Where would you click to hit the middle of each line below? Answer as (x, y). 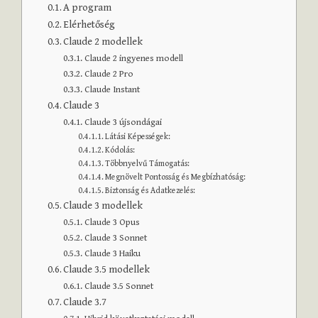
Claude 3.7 (85, 302)
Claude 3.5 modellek (107, 269)
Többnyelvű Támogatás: (148, 163)
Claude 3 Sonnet (116, 238)
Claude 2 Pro (109, 74)
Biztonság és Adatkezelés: (150, 190)
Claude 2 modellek (103, 41)
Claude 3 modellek (103, 205)
